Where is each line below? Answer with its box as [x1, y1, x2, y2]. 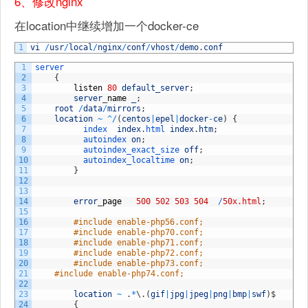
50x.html [223, 196, 261, 206]
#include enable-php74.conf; [54, 268, 184, 278]
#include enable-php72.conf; [74, 247, 203, 258]
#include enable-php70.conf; [74, 227, 203, 237]
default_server [122, 82, 189, 93]
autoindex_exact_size [83, 144, 184, 155]
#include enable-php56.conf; [74, 217, 203, 227]
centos [122, 113, 151, 124]
